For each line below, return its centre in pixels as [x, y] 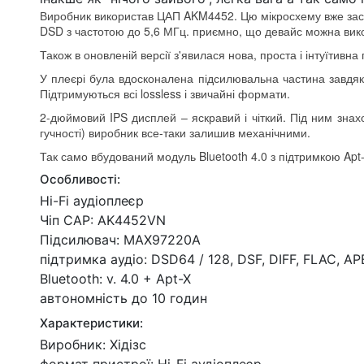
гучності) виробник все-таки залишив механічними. [175, 133]
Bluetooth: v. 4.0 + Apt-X [115, 279]
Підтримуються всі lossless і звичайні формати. [165, 94]
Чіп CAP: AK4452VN [102, 221]
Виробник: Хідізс [93, 345]
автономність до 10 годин [123, 299]
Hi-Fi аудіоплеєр [91, 201]
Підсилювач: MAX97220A [120, 240]
